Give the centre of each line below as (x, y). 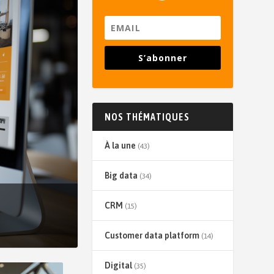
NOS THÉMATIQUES (147, 117)
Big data (121, 176)
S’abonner (162, 58)
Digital (118, 266)
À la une (120, 146)
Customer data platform (152, 236)
